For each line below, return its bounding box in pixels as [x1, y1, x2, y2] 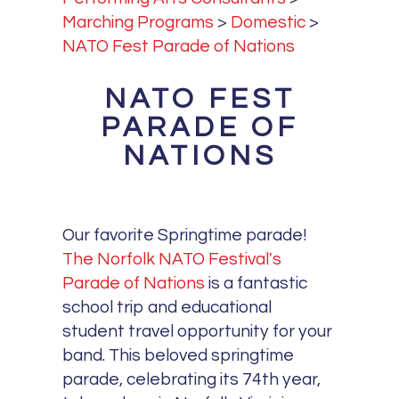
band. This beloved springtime [62, 346, 295, 365]
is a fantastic [205, 274, 308, 293]
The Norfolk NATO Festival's [62, 250, 282, 269]
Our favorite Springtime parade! [62, 226, 308, 245]
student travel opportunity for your [62, 322, 333, 341]
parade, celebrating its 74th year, [62, 370, 322, 389]
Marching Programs [62, 12, 215, 31]
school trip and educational [62, 298, 273, 317]
